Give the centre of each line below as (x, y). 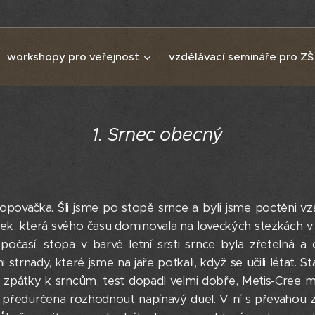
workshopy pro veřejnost (73, 57)
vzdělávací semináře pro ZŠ (241, 57)
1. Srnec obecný (157, 134)
